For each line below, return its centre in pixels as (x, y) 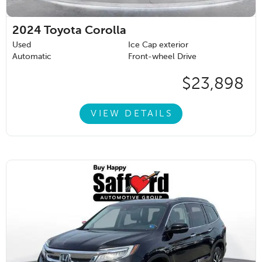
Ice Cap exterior (158, 45)
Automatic (32, 57)
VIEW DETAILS (132, 114)
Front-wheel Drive (162, 57)
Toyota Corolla (85, 31)
